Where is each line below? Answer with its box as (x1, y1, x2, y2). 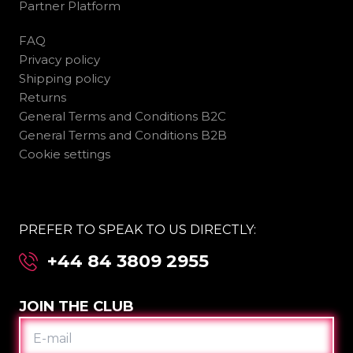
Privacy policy (19, 52, 100, 68)
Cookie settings (19, 147, 110, 162)
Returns (19, 90, 66, 106)
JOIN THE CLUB (19, 298, 134, 316)
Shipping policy (19, 71, 110, 87)
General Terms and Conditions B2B (19, 128, 227, 143)
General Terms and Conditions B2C (19, 109, 226, 124)
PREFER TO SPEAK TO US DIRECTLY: (19, 221, 256, 238)
